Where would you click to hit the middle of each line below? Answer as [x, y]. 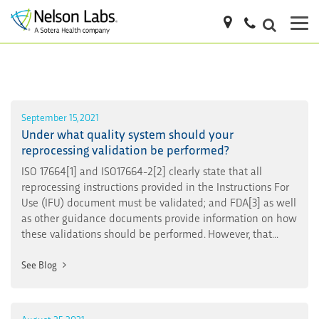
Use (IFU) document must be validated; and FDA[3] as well [159, 202]
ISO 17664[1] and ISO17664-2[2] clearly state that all [142, 170]
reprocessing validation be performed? [125, 149]
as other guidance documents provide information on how [159, 217]
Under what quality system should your [127, 133]
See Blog [40, 264]
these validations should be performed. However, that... [150, 233]
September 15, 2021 [60, 116]
